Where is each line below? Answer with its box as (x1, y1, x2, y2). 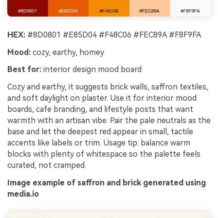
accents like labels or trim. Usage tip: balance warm (7, 138, 190, 148)
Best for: (7, 65, 41, 74)
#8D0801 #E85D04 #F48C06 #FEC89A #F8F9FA (25, 30, 201, 39)
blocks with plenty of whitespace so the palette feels (7, 149, 200, 159)
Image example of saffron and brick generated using (7, 178, 206, 188)
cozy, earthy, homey (31, 47, 104, 57)
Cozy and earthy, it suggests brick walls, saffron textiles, (7, 82, 208, 92)
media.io (7, 189, 39, 199)
